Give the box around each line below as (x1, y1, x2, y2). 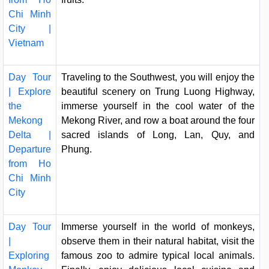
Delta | (8, 130, 51, 141)
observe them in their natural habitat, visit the (61, 236, 255, 247)
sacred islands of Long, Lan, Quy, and (61, 130, 255, 141)
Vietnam (8, 38, 44, 49)
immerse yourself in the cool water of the (61, 101, 255, 112)
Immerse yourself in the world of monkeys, (61, 222, 255, 232)
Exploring (8, 250, 49, 261)
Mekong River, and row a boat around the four (61, 115, 255, 126)
